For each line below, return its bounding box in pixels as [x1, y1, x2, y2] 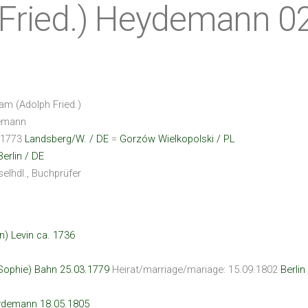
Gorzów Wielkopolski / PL [120, 132, 234, 145]
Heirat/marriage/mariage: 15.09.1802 [109, 263, 280, 276]
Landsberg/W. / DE [25, 132, 109, 145]
